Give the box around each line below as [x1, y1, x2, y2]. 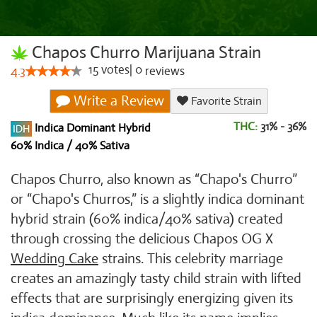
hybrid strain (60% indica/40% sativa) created [11, 210, 283, 228]
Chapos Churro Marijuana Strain [28, 42, 261, 63]
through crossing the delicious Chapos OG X [11, 230, 273, 248]
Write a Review [69, 92, 164, 110]
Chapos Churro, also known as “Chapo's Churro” [11, 171, 297, 188]
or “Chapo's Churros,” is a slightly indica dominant [11, 190, 304, 208]
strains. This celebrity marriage [98, 250, 283, 267]
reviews [142, 64, 185, 79]
